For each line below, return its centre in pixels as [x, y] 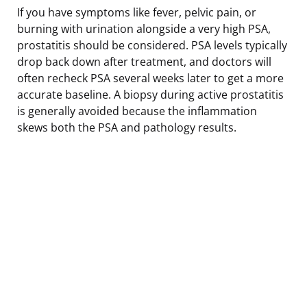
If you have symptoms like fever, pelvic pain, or [137, 12]
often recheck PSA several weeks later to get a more [150, 78]
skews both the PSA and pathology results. [127, 127]
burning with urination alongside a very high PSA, [144, 28]
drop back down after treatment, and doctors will [144, 61]
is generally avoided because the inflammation [137, 111]
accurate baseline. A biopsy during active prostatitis [150, 94]
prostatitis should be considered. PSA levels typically [152, 45]
